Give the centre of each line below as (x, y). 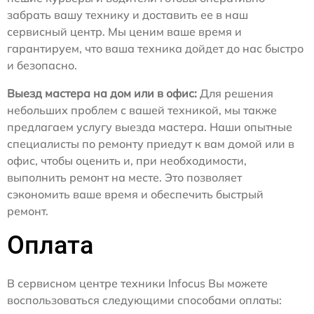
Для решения (235, 94)
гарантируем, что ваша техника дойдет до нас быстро (155, 49)
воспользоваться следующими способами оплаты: (144, 300)
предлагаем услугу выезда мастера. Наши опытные (150, 127)
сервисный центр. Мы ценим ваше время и (124, 32)
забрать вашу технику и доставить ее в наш (128, 15)
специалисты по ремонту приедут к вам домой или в (151, 144)
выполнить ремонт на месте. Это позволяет (124, 178)
